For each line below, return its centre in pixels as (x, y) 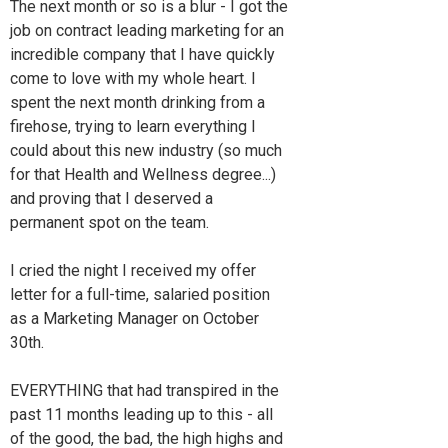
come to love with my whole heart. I (133, 78)
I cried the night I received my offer (133, 270)
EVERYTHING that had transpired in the (144, 390)
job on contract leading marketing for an (147, 30)
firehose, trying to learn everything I (133, 126)
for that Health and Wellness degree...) (143, 174)
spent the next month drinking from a (137, 102)
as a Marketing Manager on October (134, 318)
